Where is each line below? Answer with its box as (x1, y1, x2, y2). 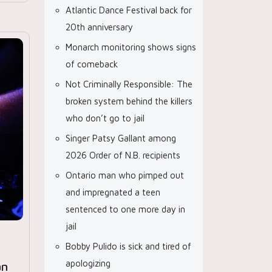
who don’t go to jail (66, 113, 144, 123)
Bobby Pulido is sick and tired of (66, 241, 191, 251)
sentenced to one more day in (66, 204, 185, 214)
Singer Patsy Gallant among (66, 133, 176, 143)
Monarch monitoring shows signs (66, 42, 196, 52)
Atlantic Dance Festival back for (66, 5, 192, 15)
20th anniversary (66, 22, 133, 32)
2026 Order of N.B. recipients (66, 150, 180, 160)
